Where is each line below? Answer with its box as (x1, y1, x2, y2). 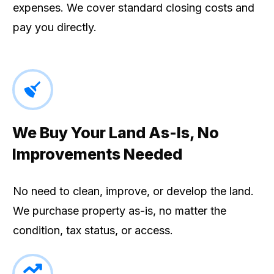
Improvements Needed (12, 145, 182, 164)
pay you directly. (13, 21, 97, 34)
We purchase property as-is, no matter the (13, 204, 226, 218)
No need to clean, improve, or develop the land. (13, 185, 254, 198)
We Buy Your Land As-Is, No (12, 124, 219, 143)
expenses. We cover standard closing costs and (13, 1, 254, 15)
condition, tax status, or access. (13, 224, 173, 237)
